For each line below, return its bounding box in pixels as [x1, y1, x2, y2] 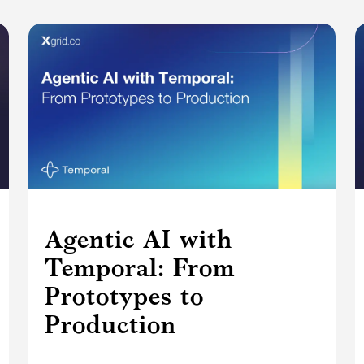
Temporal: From [44, 253, 235, 283]
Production [44, 310, 176, 340]
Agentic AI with [44, 224, 232, 254]
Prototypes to [44, 281, 204, 311]
